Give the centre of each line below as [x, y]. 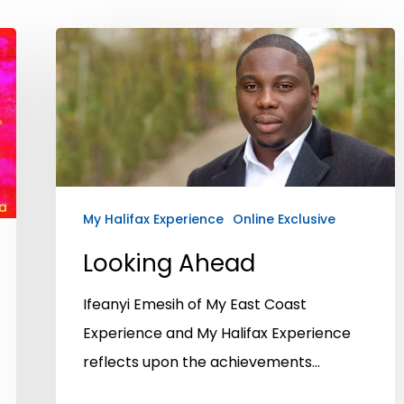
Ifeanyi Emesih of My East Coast [195, 305]
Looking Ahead [169, 264]
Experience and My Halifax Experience [217, 334]
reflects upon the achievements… [202, 363]
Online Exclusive [284, 220]
